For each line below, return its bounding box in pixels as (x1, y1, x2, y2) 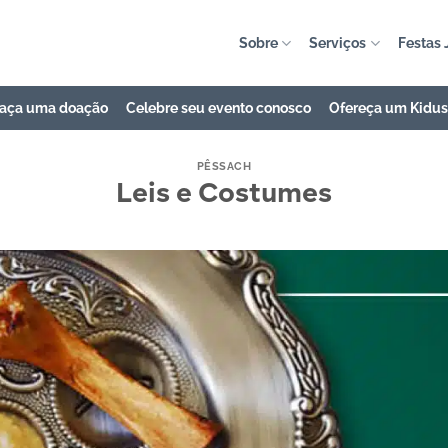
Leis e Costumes (116, 180, 332, 209)
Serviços (309, 34, 367, 51)
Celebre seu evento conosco (126, 99, 311, 116)
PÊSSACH (196, 159, 252, 173)
